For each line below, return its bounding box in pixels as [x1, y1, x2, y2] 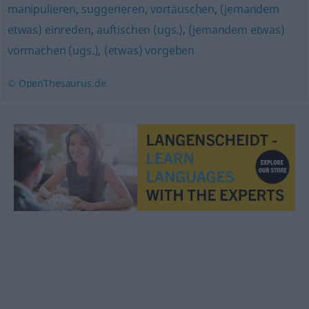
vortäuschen [150, 1, 215, 17]
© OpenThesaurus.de [7, 77, 106, 90]
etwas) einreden [7, 22, 91, 37]
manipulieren [7, 1, 77, 17]
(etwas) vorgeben [103, 43, 195, 58]
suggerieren [81, 1, 145, 17]
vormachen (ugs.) [7, 43, 99, 58]
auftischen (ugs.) [96, 22, 183, 37]
